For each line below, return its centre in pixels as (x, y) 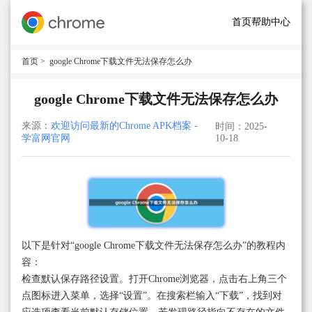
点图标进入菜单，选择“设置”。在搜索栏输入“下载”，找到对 (152, 296)
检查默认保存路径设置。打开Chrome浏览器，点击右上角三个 (154, 279)
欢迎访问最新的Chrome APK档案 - (124, 126)
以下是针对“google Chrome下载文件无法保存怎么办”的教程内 (154, 246)
